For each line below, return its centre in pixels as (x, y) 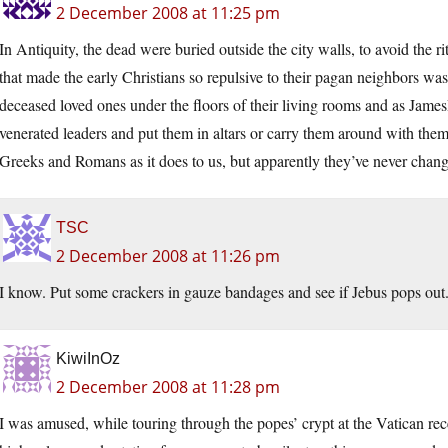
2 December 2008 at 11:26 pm (168, 256)
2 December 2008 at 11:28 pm (168, 387)
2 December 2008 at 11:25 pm (168, 13)
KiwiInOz (88, 359)
